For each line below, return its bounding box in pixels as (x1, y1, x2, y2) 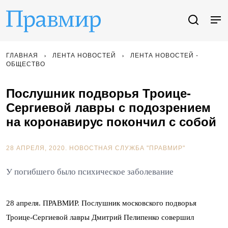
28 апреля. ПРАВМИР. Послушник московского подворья (6, 199, 196, 207)
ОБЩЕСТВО (6, 61, 45, 68)
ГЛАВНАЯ (6, 52, 38, 59)
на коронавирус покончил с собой (6, 115, 216, 129)
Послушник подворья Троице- (6, 87, 191, 100)
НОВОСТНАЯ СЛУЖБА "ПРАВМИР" (69, 145, 185, 152)
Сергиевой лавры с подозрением (6, 101, 211, 115)
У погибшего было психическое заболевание (6, 167, 174, 177)
